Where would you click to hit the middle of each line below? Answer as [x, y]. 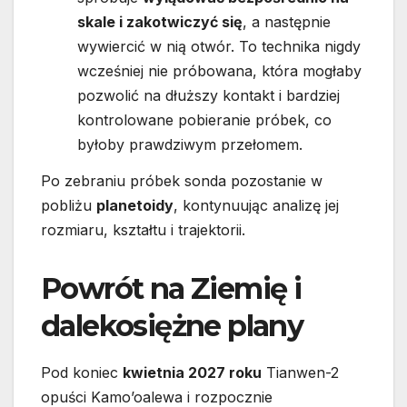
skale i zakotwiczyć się [160, 21]
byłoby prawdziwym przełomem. [190, 144]
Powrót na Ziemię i [171, 288]
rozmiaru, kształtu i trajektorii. [143, 229]
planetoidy [135, 205]
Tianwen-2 [300, 372]
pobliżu [69, 205]
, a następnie [287, 21]
